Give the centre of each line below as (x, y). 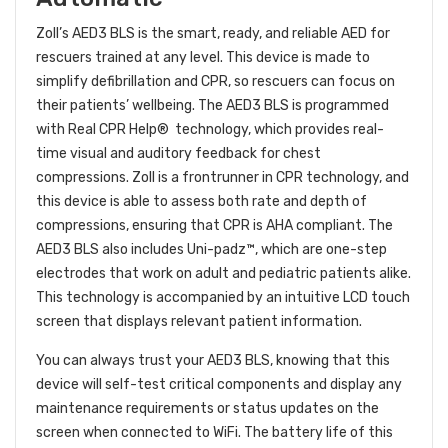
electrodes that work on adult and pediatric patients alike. (223, 274)
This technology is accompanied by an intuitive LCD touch (223, 298)
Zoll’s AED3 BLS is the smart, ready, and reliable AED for (213, 34)
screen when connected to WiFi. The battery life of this (214, 433)
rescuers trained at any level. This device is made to (203, 58)
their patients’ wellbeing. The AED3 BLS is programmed (212, 106)
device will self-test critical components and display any (219, 385)
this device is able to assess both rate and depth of (201, 202)
